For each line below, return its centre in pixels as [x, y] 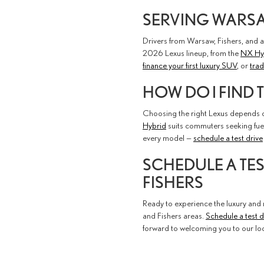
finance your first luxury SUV [190, 65]
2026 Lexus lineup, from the [192, 52]
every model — [168, 137]
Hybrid [154, 125]
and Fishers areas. [174, 215]
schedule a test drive [228, 137]
